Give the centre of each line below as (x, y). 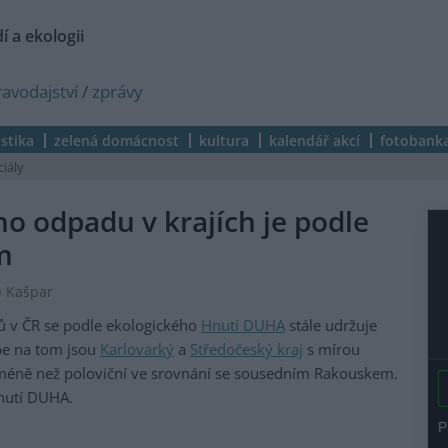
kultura (224, 140)
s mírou (331, 349)
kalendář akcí (314, 140)
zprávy (117, 91)
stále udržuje (331, 325)
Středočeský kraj (246, 349)
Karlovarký (137, 349)
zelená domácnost (116, 140)
